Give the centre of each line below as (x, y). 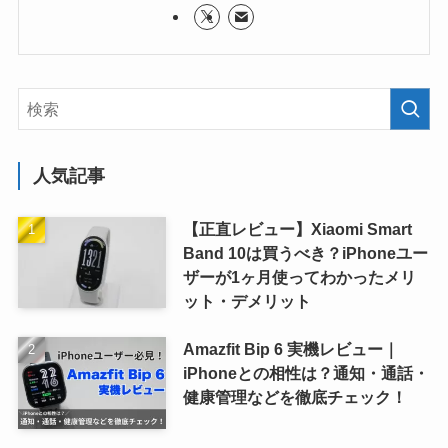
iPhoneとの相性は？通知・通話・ (305, 372)
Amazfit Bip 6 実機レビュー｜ (290, 348)
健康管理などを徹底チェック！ (294, 396)
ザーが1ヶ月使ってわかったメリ (299, 276)
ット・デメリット (246, 300)
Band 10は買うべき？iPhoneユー (305, 252)
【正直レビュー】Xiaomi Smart (297, 228)
